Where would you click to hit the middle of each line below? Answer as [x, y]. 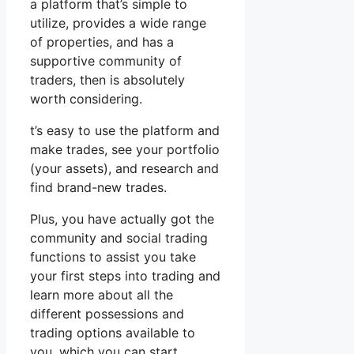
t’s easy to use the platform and [125, 131]
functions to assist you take [113, 257]
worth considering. [86, 99]
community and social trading [119, 238]
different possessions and [107, 314]
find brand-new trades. [98, 188]
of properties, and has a [102, 42]
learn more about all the [102, 295]
